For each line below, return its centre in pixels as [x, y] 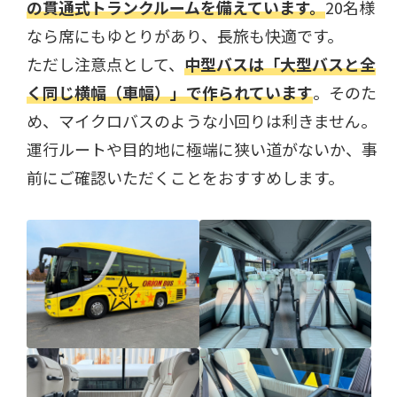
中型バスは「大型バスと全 [280, 63]
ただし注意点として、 [106, 63]
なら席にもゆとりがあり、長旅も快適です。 [185, 35]
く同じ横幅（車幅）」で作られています [170, 92]
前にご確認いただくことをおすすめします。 [186, 177]
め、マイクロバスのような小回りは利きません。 [202, 120]
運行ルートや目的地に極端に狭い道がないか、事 [202, 148]
